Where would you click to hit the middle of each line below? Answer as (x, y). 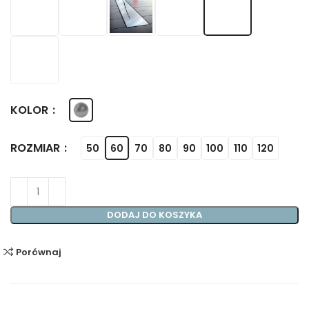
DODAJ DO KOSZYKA (154, 215)
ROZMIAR (37, 148)
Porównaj (39, 252)
